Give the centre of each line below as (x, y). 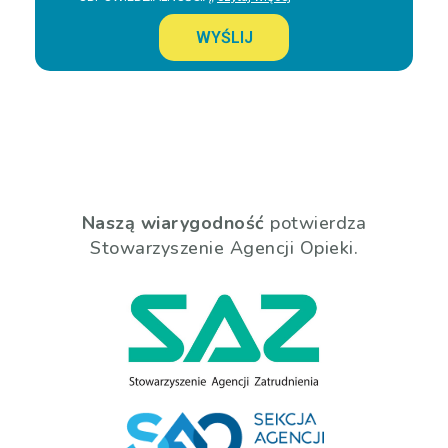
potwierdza (315, 223)
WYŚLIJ (224, 37)
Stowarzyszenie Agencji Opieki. (224, 248)
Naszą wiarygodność (173, 223)
